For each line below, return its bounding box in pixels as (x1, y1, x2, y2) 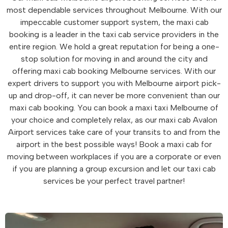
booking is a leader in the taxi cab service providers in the (9, 30, 219, 39)
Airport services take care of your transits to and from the (8, 127, 220, 137)
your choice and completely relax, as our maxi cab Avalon (11, 115, 217, 125)
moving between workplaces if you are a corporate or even (7, 152, 221, 161)
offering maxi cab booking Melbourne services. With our (12, 66, 216, 76)
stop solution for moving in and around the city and (20, 54, 208, 64)
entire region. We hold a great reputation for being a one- (9, 42, 219, 51)
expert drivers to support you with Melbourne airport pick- (7, 78, 221, 88)
